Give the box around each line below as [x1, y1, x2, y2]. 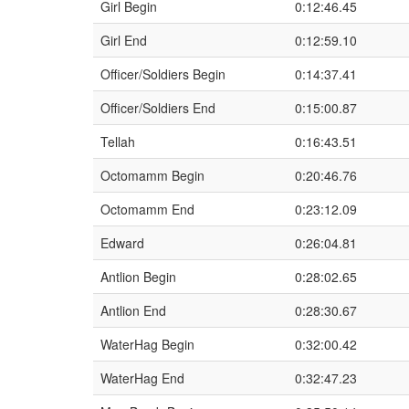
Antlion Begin [100, 267, 176, 286]
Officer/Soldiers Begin [100, 65, 225, 83]
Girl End [100, 31, 147, 49]
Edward [100, 234, 144, 252]
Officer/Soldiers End [100, 99, 215, 117]
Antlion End [100, 301, 166, 320]
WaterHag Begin [100, 335, 194, 353]
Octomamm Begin [100, 166, 204, 184]
